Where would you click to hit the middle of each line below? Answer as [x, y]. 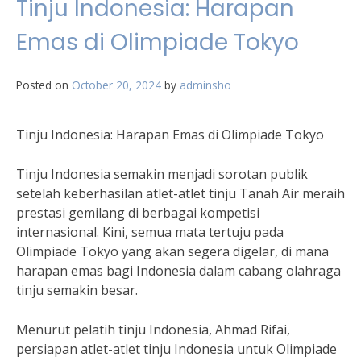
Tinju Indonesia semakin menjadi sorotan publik [162, 174]
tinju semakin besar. [77, 290]
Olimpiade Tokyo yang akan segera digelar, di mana [172, 251]
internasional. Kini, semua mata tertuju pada [150, 232]
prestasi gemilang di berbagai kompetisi [138, 213]
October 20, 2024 [116, 85]
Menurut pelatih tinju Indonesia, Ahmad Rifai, [153, 330]
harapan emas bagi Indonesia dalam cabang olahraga [178, 271]
